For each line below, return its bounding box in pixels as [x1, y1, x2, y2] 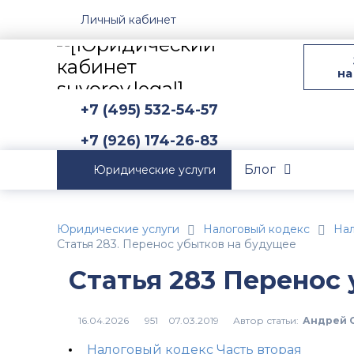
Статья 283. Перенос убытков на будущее [57, 237, 296, 251]
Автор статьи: [232, 314, 299, 326]
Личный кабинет [81, 12, 176, 27]
